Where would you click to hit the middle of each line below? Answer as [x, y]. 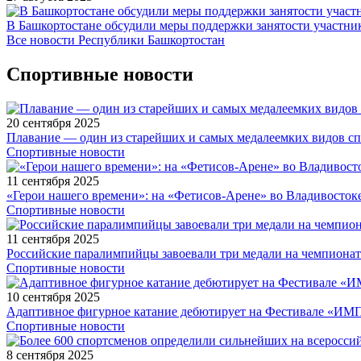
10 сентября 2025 [53, 297]
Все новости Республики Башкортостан [116, 39]
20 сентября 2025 [53, 122]
